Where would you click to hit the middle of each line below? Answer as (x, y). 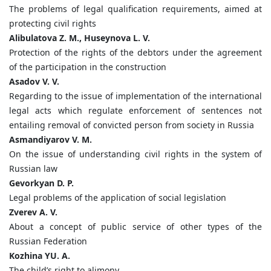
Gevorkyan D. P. (41, 183)
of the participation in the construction (88, 67)
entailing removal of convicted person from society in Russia (132, 125)
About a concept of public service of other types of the (135, 227)
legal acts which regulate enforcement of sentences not (135, 111)
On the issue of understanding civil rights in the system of (135, 154)
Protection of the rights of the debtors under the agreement (135, 53)
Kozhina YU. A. (40, 256)
